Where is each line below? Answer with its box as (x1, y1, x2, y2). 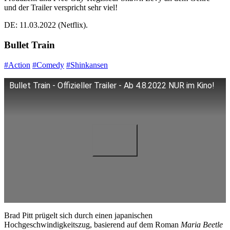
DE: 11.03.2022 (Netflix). (4, 21, 88, 30)
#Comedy (32, 60, 64, 69)
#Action (4, 60, 30, 69)
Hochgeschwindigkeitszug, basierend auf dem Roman (4, 220, 181, 229)
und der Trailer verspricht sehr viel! (4, 3, 118, 12)
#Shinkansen (66, 60, 108, 69)
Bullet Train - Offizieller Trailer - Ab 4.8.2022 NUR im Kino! (9, 80, 215, 90)
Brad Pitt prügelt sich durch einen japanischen (4, 210, 152, 220)
